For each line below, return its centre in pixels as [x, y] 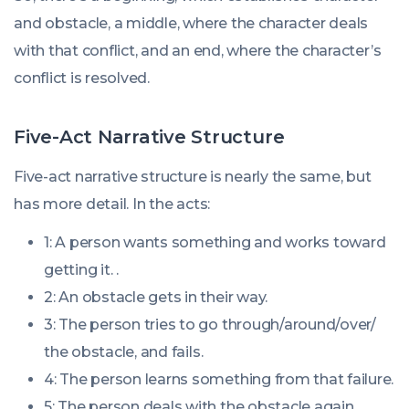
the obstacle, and [108, 352]
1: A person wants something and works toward [215, 242]
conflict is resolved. [82, 78]
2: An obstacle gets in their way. [156, 297]
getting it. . [81, 270]
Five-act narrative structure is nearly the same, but [193, 177]
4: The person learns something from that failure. [219, 379]
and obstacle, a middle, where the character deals [191, 23]
